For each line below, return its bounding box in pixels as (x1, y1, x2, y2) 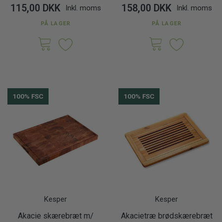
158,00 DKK (121, 2, 171, 14)
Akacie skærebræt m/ (17, 211, 94, 221)
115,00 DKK (10, 2, 60, 14)
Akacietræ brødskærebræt (120, 211, 213, 221)
